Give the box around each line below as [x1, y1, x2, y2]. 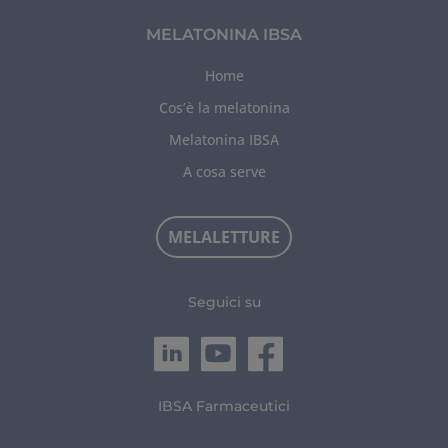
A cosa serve [182, 161, 266, 181]
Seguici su [187, 292, 261, 311]
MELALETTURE [168, 225, 280, 248]
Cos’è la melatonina [158, 97, 290, 117]
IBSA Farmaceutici [158, 396, 290, 415]
